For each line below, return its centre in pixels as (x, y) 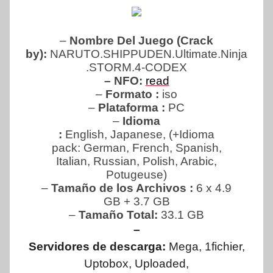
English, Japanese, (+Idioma (138, 134)
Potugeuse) (136, 174)
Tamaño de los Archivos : (122, 188)
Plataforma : (132, 107)
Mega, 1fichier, (207, 246)
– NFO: (123, 80)
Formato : (132, 94)
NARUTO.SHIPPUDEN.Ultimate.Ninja (147, 54)
